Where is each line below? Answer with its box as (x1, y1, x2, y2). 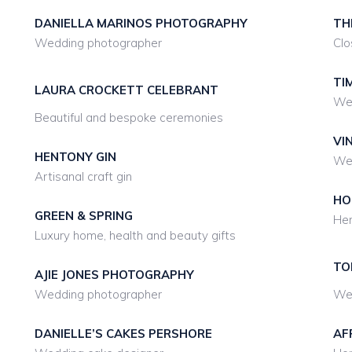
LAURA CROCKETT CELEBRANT (34, 82, 218, 97)
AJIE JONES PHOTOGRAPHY (34, 267, 194, 282)
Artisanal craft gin (34, 169, 132, 184)
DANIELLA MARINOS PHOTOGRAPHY (34, 16, 247, 31)
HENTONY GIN (34, 149, 116, 164)
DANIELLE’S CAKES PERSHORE (34, 326, 212, 341)
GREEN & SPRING (34, 208, 133, 223)
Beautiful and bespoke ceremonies (34, 110, 223, 125)
